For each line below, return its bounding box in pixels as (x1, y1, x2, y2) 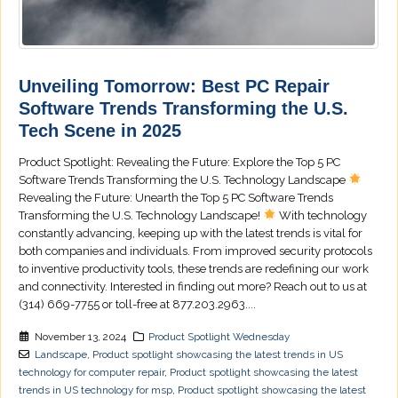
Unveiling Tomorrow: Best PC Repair (19, 76, 330, 97)
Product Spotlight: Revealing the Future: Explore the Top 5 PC (19, 155, 340, 170)
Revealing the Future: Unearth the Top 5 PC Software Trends (19, 191, 333, 205)
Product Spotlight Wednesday (148, 330, 291, 344)
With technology (275, 209, 367, 223)
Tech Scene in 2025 (19, 121, 181, 141)
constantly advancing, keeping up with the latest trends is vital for (19, 227, 362, 241)
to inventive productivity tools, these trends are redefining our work (19, 262, 369, 276)
